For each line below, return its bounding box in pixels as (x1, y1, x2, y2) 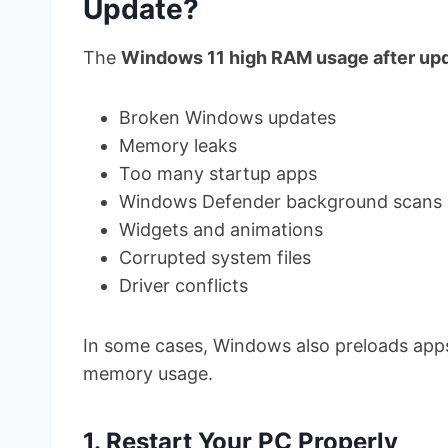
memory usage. (83, 362, 213, 384)
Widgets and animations (119, 218, 323, 240)
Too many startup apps (119, 162, 317, 184)
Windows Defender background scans (119, 190, 442, 212)
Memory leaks (119, 134, 237, 156)
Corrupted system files (119, 246, 311, 268)
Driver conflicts (119, 274, 248, 296)
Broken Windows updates (119, 106, 336, 128)
